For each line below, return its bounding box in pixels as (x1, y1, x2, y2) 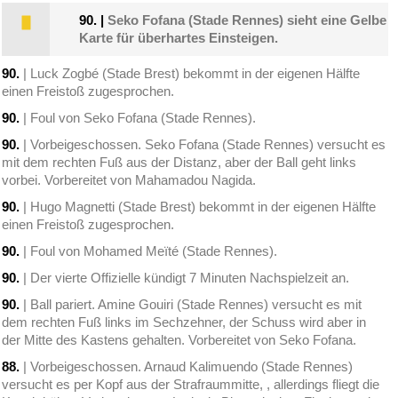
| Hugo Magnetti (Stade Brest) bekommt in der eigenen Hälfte (20, 199, 377, 215)
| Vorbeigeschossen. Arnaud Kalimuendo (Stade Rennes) (20, 359, 354, 375)
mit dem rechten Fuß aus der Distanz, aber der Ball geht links (2, 155, 357, 171)
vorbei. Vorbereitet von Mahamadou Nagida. (2, 172, 257, 188)
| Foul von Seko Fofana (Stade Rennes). (20, 110, 257, 126)
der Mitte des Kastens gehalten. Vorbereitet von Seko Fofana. (2, 332, 357, 348)
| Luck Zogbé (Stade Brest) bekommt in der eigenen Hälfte (20, 66, 361, 82)
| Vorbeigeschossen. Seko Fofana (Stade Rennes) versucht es (20, 137, 386, 153)
